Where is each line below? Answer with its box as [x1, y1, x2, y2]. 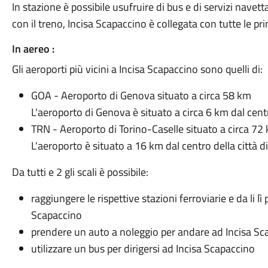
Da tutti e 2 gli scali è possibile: [11, 164, 148, 180]
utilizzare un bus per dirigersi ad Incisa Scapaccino [31, 240, 255, 257]
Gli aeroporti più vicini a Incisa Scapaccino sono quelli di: [11, 61, 263, 77]
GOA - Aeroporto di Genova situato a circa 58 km [31, 87, 251, 103]
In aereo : [11, 41, 54, 57]
